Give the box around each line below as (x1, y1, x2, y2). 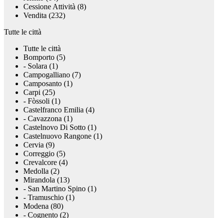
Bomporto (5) (23, 53, 65, 62)
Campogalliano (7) (23, 71, 81, 79)
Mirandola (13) (23, 176, 70, 184)
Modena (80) (23, 202, 63, 211)
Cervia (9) (23, 141, 54, 149)
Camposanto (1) (23, 79, 73, 88)
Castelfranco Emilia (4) (23, 106, 94, 114)
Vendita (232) (23, 11, 65, 20)
